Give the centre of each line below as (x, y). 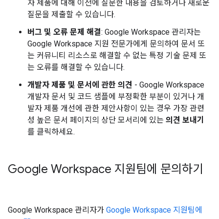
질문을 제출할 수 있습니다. (71, 14)
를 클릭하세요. (51, 132)
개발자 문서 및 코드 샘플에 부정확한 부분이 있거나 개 (116, 97)
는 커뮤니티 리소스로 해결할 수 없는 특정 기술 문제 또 (117, 55)
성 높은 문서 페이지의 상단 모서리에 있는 (97, 120)
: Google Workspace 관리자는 (151, 32)
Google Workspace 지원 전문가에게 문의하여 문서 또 (116, 44)
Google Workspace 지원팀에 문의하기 (106, 169)
